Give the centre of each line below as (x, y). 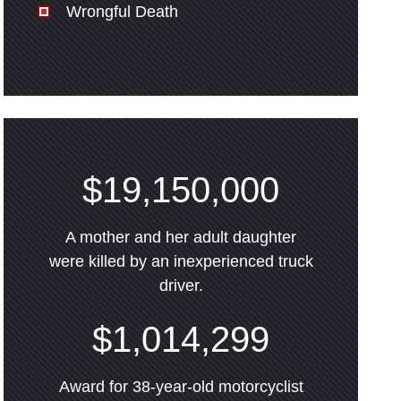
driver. (181, 286)
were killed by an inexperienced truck (181, 261)
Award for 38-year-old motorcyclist (181, 387)
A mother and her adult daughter (181, 237)
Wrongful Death (122, 12)
